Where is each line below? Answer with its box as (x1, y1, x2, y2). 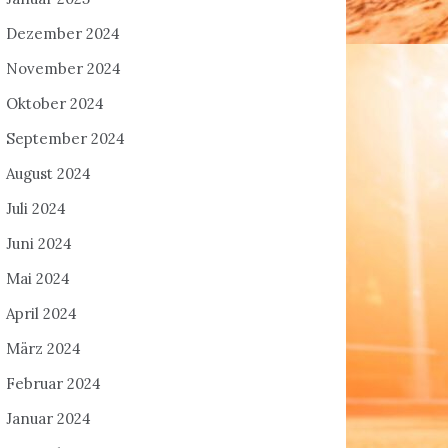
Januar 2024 (6, 409, 91, 428)
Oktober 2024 (6, 94, 104, 113)
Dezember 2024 (6, 24, 120, 43)
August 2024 (6, 164, 91, 183)
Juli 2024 (6, 199, 66, 218)
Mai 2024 (6, 269, 70, 288)
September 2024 (6, 129, 125, 148)
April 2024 (6, 304, 77, 323)
